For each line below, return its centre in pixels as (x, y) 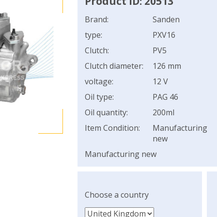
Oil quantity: (106, 112)
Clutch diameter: (114, 66)
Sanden (166, 19)
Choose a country (116, 195)
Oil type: (99, 97)
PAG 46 (165, 97)
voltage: (99, 81)
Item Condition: (112, 128)
